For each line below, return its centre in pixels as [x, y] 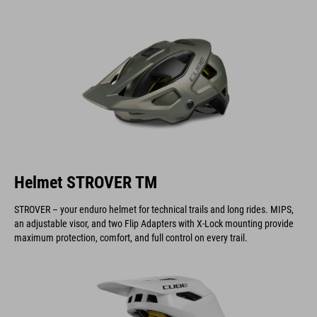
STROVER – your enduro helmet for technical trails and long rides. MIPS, [154, 209]
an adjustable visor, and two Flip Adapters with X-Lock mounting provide [154, 223]
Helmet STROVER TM [86, 182]
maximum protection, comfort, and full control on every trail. [131, 237]
